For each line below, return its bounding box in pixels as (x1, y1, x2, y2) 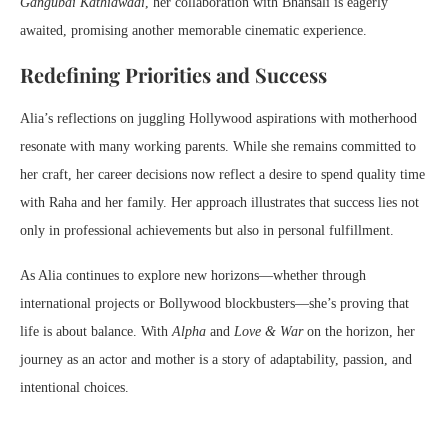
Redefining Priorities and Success (20, 61, 327, 89)
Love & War (234, 324, 303, 340)
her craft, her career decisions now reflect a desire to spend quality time (20, 167, 425, 183)
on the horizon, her (303, 324, 415, 340)
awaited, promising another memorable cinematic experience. (20, 23, 367, 39)
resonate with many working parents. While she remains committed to (20, 139, 416, 155)
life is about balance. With (20, 324, 172, 340)
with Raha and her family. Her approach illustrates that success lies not (20, 195, 419, 211)
